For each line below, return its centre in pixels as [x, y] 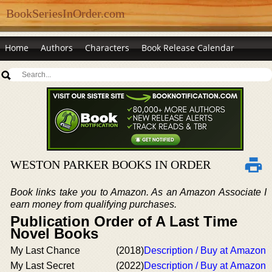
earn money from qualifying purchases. [93, 204]
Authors [57, 48]
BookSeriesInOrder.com [66, 13]
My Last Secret [42, 266]
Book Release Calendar [188, 48]
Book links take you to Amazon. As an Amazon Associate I [138, 192]
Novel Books [54, 233]
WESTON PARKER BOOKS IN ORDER [110, 165]
